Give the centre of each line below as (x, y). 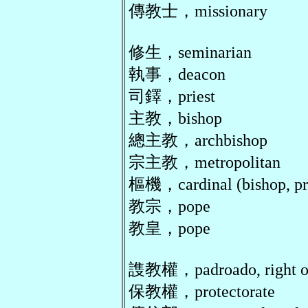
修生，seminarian (190, 52)
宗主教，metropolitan (205, 162)
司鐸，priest (172, 96)
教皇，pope (169, 228)
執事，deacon (177, 74)
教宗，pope (169, 206)
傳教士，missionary (198, 11)
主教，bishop (175, 118)
